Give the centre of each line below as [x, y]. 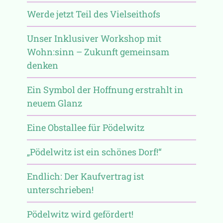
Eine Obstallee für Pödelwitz [85, 127]
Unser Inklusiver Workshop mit [94, 38]
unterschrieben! [60, 189]
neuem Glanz [54, 103]
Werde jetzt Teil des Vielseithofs [93, 14]
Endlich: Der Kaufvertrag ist [85, 176]
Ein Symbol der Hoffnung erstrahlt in [105, 89]
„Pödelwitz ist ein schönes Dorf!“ [94, 152]
